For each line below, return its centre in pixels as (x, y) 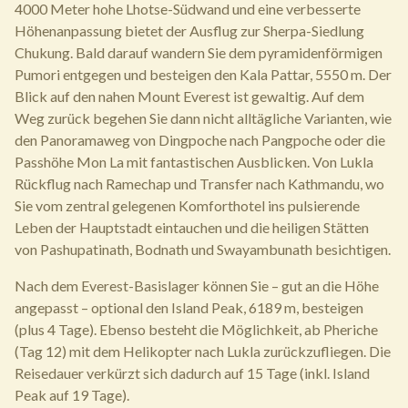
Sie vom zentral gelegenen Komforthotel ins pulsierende (187, 205)
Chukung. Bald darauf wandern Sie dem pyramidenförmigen (199, 52)
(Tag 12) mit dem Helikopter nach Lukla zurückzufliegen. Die (203, 351)
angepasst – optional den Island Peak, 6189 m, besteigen (189, 307)
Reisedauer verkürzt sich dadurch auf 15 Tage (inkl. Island (192, 373)
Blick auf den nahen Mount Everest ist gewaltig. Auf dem (189, 96)
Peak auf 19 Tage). (72, 395)
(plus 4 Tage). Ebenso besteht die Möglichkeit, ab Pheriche (196, 329)
